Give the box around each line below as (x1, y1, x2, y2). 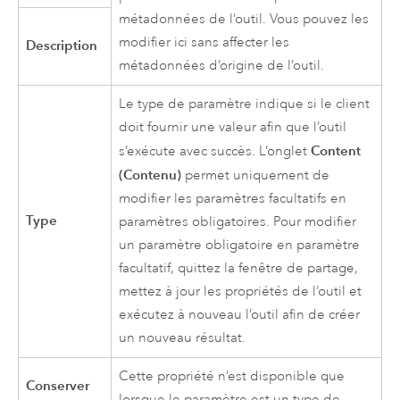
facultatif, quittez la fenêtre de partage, (119, 260, 359, 278)
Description (26, 37, 98, 54)
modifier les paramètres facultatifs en (119, 190, 347, 208)
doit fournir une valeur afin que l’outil (119, 119, 347, 137)
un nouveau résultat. (119, 329, 246, 347)
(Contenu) (119, 166, 182, 184)
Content (311, 142, 362, 160)
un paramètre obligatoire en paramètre (119, 237, 361, 254)
